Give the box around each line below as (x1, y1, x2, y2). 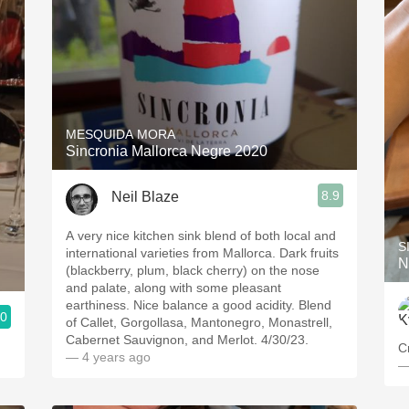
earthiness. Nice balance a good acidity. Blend (66, 298, 331, 312)
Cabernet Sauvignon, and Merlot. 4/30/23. (66, 332, 309, 347)
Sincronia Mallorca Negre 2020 (66, 143, 267, 159)
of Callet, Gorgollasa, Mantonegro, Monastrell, (66, 315, 332, 330)
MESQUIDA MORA (66, 127, 175, 142)
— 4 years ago (66, 350, 151, 364)
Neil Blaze (111, 188, 179, 204)
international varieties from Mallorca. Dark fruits (66, 246, 339, 260)
